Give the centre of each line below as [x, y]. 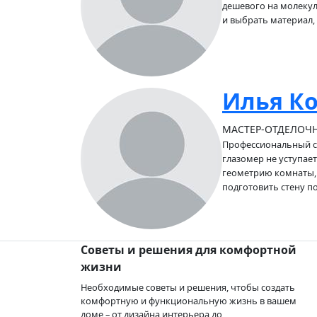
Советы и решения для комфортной [189, 250]
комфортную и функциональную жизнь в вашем [189, 301]
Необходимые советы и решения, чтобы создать [188, 287]
